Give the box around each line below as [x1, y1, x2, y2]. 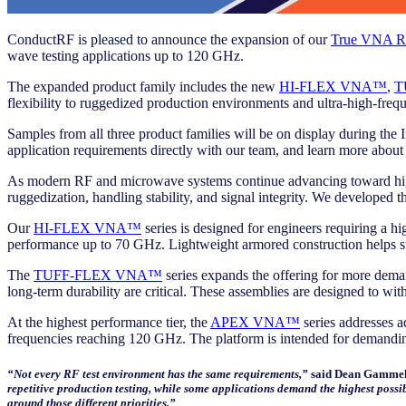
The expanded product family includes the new [7, 78, 279, 94]
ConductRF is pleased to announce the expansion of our [7, 31, 331, 47]
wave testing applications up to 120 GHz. [7, 47, 244, 63]
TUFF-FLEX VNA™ [34, 266, 162, 283]
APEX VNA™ [210, 314, 300, 330]
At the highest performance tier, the [7, 314, 210, 330]
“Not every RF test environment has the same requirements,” [7, 366, 311, 381]
